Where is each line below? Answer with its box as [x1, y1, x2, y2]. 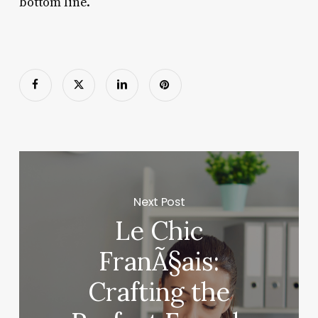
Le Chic [114, 214, 204, 248]
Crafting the [88, 275, 231, 309]
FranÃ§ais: [99, 245, 220, 278]
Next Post [133, 193, 185, 210]
